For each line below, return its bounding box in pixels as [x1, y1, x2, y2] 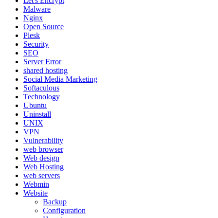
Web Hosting [23, 163, 64, 171]
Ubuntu [23, 101, 47, 110]
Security [23, 40, 49, 49]
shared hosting [23, 66, 68, 75]
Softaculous [23, 84, 59, 92]
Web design [23, 154, 59, 163]
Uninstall [23, 110, 51, 119]
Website [23, 189, 48, 198]
